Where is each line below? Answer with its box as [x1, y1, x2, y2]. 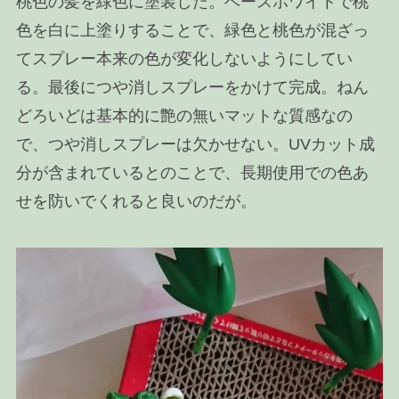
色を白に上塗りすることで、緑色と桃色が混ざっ [15, 21, 369, 40]
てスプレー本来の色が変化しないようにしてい [15, 50, 353, 69]
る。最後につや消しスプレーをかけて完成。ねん [15, 78, 369, 97]
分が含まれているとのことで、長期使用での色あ [15, 164, 369, 183]
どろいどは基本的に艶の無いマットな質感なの [15, 107, 353, 126]
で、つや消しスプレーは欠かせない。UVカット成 [15, 135, 375, 154]
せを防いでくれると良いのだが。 [15, 192, 256, 211]
